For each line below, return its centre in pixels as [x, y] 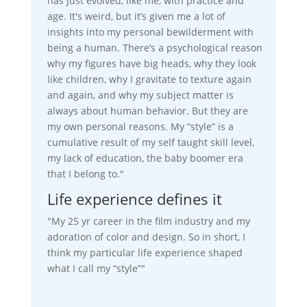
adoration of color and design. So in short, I [146, 237]
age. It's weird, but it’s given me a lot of [136, 16]
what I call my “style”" [96, 269]
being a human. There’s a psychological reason [155, 48]
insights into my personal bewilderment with [150, 32]
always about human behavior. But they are [147, 111]
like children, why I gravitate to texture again [149, 79]
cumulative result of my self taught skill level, [150, 143]
